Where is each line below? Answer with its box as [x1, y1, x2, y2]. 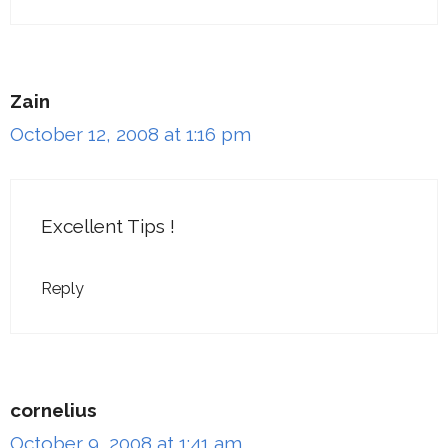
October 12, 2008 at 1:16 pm [10, 122, 251, 145]
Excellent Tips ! [41, 215, 175, 237]
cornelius [10, 398, 97, 421]
